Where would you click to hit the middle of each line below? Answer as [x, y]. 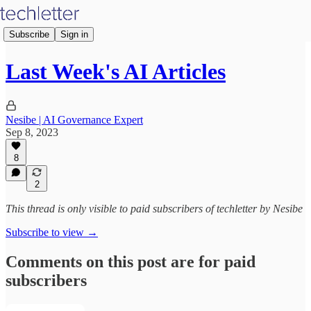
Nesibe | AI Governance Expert [74, 119]
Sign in [74, 34]
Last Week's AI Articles [116, 72]
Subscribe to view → [52, 232]
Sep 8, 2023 [32, 132]
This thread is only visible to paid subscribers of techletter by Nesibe [154, 209]
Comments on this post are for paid [131, 261]
